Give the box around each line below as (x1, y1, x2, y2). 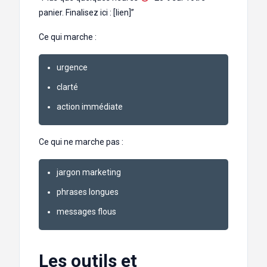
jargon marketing (57, 167, 121, 178)
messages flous (57, 207, 116, 217)
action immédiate (57, 102, 123, 112)
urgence (57, 63, 88, 73)
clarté (57, 82, 78, 92)
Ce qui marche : (39, 32, 97, 42)
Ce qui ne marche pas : (39, 137, 123, 147)
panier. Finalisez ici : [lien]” (39, 8, 134, 18)
